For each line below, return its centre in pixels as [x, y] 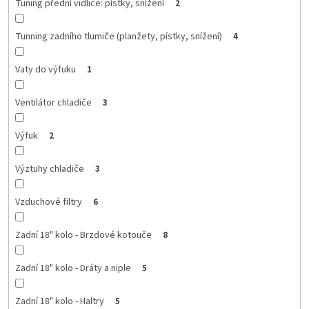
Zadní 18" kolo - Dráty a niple [73, 268]
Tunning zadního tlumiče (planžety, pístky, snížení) [118, 36]
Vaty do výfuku [45, 69]
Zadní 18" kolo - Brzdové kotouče [83, 235]
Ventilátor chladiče [53, 102]
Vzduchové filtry [48, 202]
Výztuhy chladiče [49, 169]
